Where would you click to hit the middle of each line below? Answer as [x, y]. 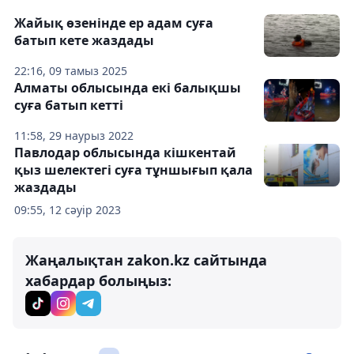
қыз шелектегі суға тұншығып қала [134, 170]
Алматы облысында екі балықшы [128, 88]
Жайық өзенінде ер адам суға [114, 23]
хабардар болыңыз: [98, 281]
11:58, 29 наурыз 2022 [74, 136]
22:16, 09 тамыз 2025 [71, 71]
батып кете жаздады [84, 40]
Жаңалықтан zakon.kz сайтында [146, 260]
